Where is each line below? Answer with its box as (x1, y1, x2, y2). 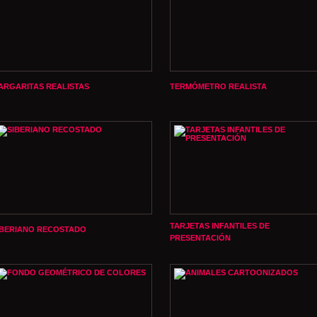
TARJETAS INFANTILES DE (170, 221, 270, 230)
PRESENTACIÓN (170, 234, 231, 242)
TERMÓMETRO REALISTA (170, 82, 267, 91)
